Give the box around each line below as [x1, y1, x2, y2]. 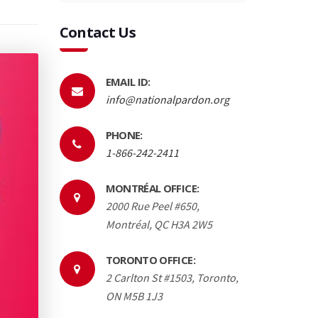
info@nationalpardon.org [105, 92, 229, 106]
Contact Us [59, 22, 136, 42]
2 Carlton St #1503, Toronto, [105, 270, 238, 285]
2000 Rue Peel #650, [105, 198, 199, 213]
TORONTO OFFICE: [105, 252, 195, 267]
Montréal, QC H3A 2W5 [105, 216, 212, 231]
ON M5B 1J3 [105, 288, 163, 303]
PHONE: [105, 127, 143, 142]
